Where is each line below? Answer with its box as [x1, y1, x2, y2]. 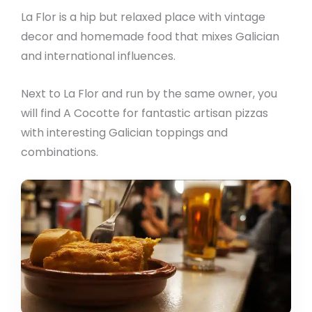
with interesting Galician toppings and [21, 124, 228, 141]
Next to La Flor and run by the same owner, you [21, 85, 277, 102]
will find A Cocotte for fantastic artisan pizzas [21, 104, 268, 121]
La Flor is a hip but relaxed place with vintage [21, 8, 265, 25]
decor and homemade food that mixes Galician [21, 28, 279, 45]
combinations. [21, 143, 98, 160]
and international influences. [21, 47, 175, 64]
